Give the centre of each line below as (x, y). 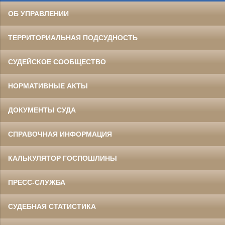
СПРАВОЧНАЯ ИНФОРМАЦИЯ (60, 134)
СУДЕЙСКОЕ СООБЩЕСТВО (57, 62)
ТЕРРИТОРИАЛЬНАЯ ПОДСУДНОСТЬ (73, 38)
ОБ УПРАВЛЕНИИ (38, 14)
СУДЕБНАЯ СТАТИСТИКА (52, 207)
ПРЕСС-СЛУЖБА (37, 183)
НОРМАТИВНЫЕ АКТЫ (48, 86)
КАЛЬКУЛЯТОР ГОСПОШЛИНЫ (63, 158)
